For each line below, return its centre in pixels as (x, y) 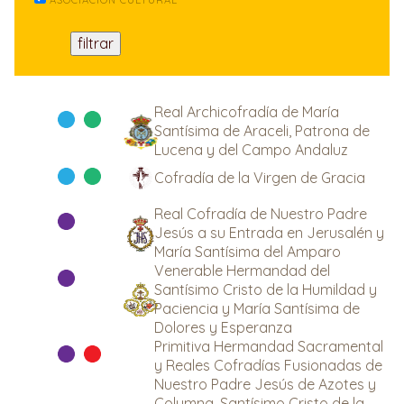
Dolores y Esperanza (223, 327)
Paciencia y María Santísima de (257, 308)
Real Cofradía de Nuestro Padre (261, 214)
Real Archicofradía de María (247, 112)
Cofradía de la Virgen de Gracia (260, 177)
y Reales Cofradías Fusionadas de (268, 365)
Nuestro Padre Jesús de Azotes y (265, 384)
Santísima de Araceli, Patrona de (262, 131)
